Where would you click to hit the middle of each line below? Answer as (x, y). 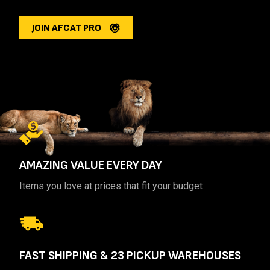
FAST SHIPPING (60, 255)
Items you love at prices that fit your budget (111, 186)
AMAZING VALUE (63, 165)
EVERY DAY (134, 165)
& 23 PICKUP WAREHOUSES (171, 255)
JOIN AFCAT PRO (67, 28)
